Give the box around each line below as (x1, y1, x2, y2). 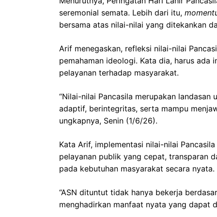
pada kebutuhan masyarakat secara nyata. (59, 163, 215, 173)
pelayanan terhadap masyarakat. (59, 67, 179, 77)
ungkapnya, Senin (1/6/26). (59, 115, 157, 125)
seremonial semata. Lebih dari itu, (59, 7, 185, 17)
